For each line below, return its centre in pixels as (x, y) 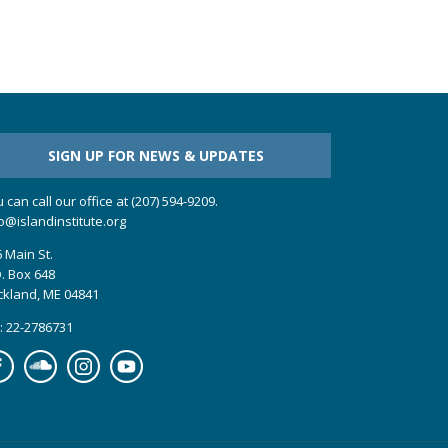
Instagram (96, 359)
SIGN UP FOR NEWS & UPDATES (156, 156)
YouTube (136, 359)
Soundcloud (59, 359)
